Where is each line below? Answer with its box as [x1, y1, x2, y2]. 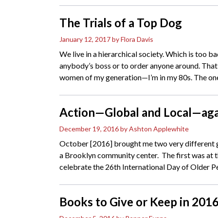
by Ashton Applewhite [120, 125, 189, 133]
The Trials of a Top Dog [59, 16, 182, 30]
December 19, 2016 [59, 125, 119, 133]
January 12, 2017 [59, 35, 110, 44]
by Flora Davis [112, 35, 153, 44]
